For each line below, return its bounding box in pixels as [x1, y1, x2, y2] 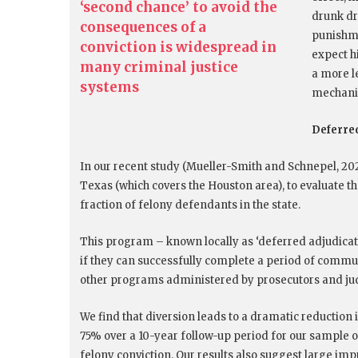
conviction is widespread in [80, 38, 276, 57]
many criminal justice [80, 58, 238, 77]
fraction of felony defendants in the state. [80, 198, 300, 213]
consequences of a [80, 18, 206, 37]
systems [80, 78, 139, 97]
